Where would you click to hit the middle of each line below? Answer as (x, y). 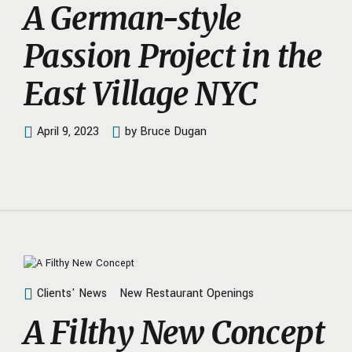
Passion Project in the (173, 56)
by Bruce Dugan (166, 131)
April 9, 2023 (68, 131)
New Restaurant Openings (187, 293)
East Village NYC (141, 94)
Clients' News (72, 293)
